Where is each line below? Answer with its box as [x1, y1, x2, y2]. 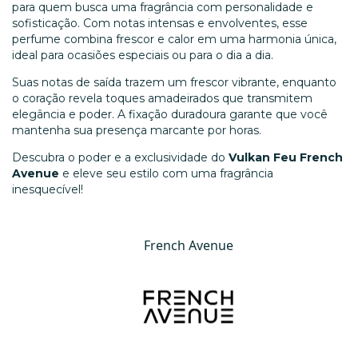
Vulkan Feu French [229, 149, 343, 165]
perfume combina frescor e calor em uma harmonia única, [12, 31, 336, 46]
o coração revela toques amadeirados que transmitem [12, 90, 312, 105]
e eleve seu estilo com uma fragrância [59, 165, 273, 181]
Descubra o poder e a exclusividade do [12, 149, 229, 165]
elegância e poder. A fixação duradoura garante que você [12, 106, 328, 121]
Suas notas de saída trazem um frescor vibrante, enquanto [12, 74, 336, 89]
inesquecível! [12, 181, 83, 197]
